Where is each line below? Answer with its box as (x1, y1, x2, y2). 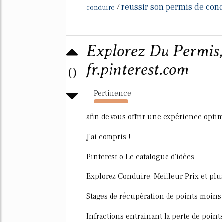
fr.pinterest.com (86, 60, 189, 79)
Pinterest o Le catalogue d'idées (86, 151, 194, 162)
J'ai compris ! (86, 131, 130, 142)
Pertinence (94, 88, 131, 98)
